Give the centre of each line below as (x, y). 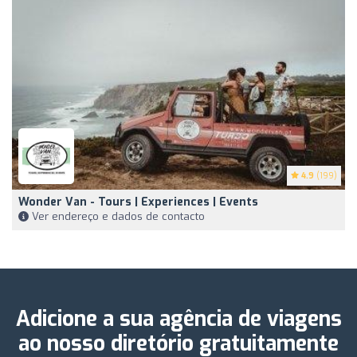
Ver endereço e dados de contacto (117, 216)
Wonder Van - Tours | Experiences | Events (138, 202)
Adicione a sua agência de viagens (178, 319)
